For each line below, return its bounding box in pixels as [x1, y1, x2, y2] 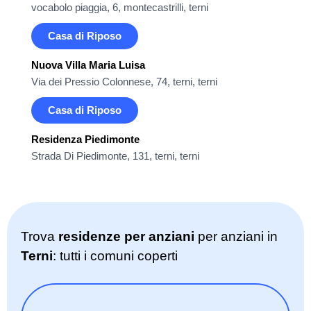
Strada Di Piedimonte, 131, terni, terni [31, 150, 199, 162]
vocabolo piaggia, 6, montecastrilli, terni [31, 1, 208, 13]
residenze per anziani [58, 229, 194, 244]
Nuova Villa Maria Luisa [31, 59, 145, 71]
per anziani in [194, 229, 278, 244]
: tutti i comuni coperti [53, 249, 178, 263]
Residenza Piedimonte [31, 133, 140, 145]
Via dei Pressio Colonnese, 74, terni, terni [31, 76, 217, 87]
